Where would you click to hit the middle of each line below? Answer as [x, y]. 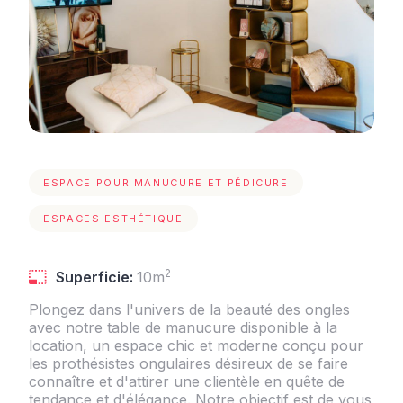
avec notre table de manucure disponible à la [183, 327]
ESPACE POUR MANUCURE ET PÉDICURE [166, 183]
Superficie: [96, 277]
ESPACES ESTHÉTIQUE [113, 219]
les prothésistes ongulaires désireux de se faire [188, 363]
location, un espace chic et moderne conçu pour [196, 345]
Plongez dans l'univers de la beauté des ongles [189, 309]
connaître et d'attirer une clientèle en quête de [187, 381]
